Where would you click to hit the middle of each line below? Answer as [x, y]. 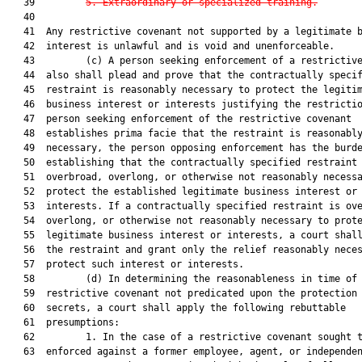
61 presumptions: [63, 322]
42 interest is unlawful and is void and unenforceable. [170, 46]
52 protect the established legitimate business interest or [182, 192]
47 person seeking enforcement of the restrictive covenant [179, 119]
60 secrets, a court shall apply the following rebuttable [176, 308]
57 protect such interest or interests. [125, 264]
